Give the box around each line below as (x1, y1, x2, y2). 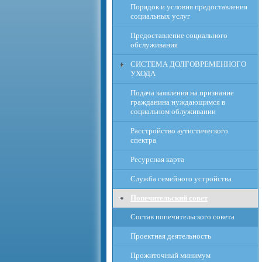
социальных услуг (130, 12, 190, 20)
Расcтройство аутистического (130, 126, 228, 135)
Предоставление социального (130, 31, 227, 40)
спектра (130, 136, 156, 144)
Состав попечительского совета (130, 212, 235, 221)
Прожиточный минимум (130, 251, 211, 260)
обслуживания (130, 40, 178, 49)
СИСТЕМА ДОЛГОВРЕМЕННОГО (130, 60, 246, 68)
